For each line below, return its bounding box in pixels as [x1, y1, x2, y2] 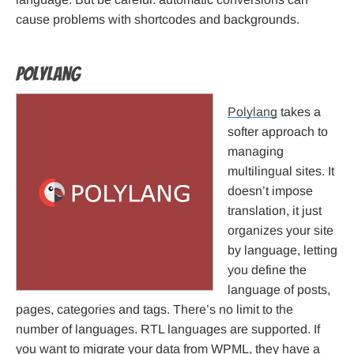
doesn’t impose [228, 184, 313, 198]
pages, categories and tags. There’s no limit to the [16, 303, 293, 317]
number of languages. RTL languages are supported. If [16, 322, 320, 337]
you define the [228, 263, 307, 277]
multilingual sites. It [228, 164, 334, 179]
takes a [277, 105, 321, 119]
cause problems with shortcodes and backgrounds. [16, 13, 299, 27]
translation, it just [228, 204, 322, 218]
